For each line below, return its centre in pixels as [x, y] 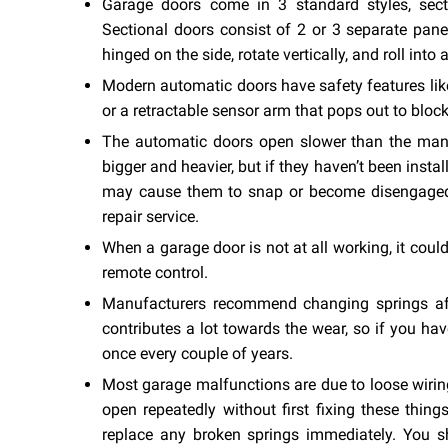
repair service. [152, 216]
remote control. [155, 272]
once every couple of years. [197, 353]
